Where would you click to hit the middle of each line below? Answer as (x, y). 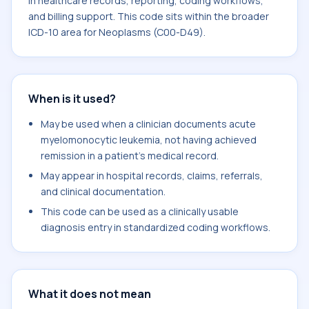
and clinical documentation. (103, 191)
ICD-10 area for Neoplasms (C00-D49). (117, 32)
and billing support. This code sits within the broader (149, 16)
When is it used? (72, 99)
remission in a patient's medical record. (130, 156)
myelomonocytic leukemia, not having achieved (149, 140)
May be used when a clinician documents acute (148, 124)
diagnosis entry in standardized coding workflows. (156, 227)
